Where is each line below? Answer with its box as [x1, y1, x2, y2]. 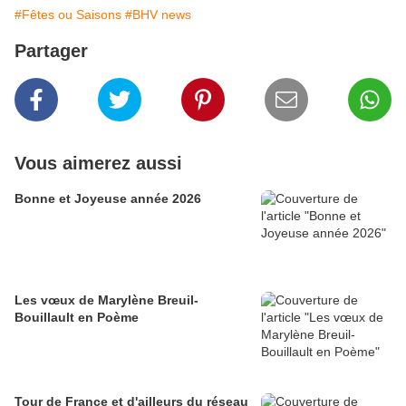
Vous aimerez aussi [14, 153, 182, 174]
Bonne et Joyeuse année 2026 [14, 191, 201, 207]
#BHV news [125, 7, 191, 23]
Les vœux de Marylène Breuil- [14, 293, 198, 308]
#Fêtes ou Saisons [14, 7, 121, 23]
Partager [14, 41, 88, 62]
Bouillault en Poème [14, 310, 139, 325]
